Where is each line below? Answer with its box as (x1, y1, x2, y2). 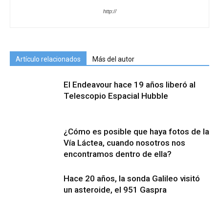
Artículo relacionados (16, 55, 81, 63)
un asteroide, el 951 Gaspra (64, 185, 167, 195)
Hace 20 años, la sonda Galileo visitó (64, 174, 200, 183)
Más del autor (92, 55, 134, 63)
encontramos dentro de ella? (64, 149, 172, 159)
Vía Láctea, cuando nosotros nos (64, 138, 185, 148)
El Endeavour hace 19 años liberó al (64, 80, 196, 89)
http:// (103, 8, 116, 14)
